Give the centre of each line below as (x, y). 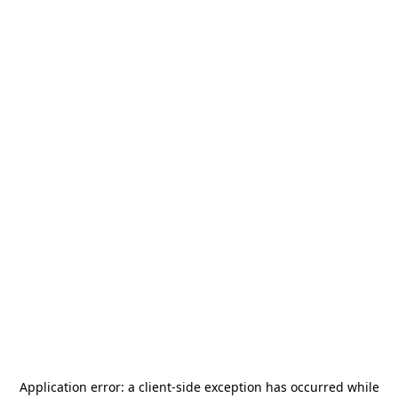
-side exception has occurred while (275, 387)
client (155, 387)
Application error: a (79, 387)
